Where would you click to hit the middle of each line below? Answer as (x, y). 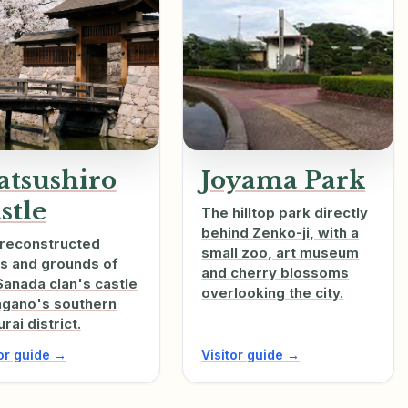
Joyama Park (284, 180)
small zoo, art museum (280, 253)
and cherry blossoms (275, 273)
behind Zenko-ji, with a (280, 233)
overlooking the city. (273, 293)
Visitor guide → (251, 355)
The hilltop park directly (285, 213)
